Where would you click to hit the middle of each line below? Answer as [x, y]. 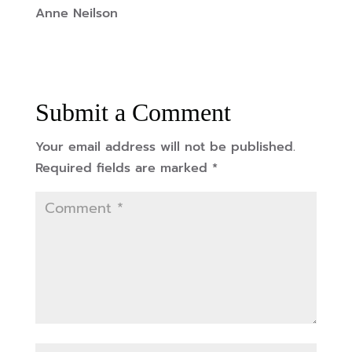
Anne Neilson [76, 14]
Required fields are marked [123, 169]
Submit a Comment [133, 113]
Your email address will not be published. [165, 147]
